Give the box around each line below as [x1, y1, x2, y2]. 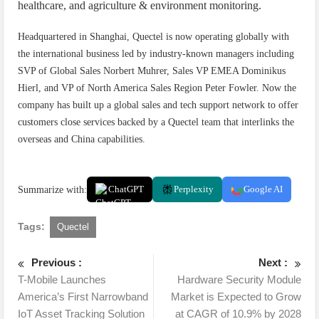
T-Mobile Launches [18, 273, 107, 286]
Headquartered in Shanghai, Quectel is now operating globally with [18, 31, 290, 42]
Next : [258, 256, 288, 268]
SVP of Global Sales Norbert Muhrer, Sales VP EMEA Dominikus [18, 65, 286, 76]
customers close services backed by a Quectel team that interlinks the [18, 116, 295, 127]
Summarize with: [18, 183, 88, 195]
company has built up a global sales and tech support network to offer [18, 99, 299, 110]
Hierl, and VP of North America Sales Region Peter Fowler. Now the [18, 82, 297, 93]
